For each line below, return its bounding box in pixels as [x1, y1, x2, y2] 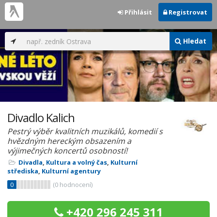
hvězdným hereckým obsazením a [7, 136, 131, 146]
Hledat [181, 36, 206, 46]
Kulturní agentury [42, 167, 101, 175]
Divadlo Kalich [7, 109, 75, 125]
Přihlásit [123, 8, 152, 16]
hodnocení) [58, 180, 93, 189]
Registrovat [167, 8, 207, 16]
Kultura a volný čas [46, 158, 107, 167]
